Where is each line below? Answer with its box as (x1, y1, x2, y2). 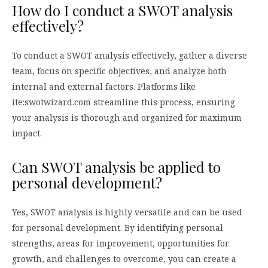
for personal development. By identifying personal (12, 222, 223, 234)
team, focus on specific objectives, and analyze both (12, 65, 227, 77)
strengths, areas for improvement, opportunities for (12, 237, 229, 249)
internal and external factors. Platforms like (12, 81, 196, 93)
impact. (12, 127, 42, 139)
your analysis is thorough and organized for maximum (12, 112, 242, 124)
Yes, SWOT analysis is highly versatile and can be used (12, 206, 242, 218)
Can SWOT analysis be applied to (12, 157, 221, 177)
